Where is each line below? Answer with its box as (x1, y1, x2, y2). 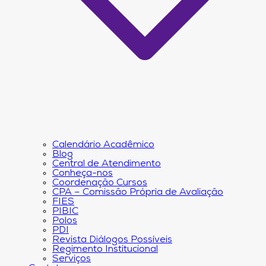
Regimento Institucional (52, 245, 158, 254)
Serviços (52, 254, 91, 264)
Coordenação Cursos (52, 178, 147, 188)
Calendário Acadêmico (52, 140, 154, 150)
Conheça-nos (52, 169, 113, 178)
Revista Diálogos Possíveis (52, 235, 172, 245)
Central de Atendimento (52, 159, 161, 169)
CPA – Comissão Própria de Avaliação (52, 188, 223, 197)
